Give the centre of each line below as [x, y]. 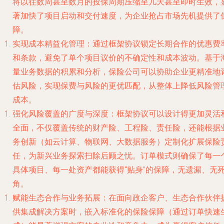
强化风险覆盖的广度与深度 [60, 114]
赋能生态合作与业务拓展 [56, 198]
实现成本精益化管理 [48, 44]
